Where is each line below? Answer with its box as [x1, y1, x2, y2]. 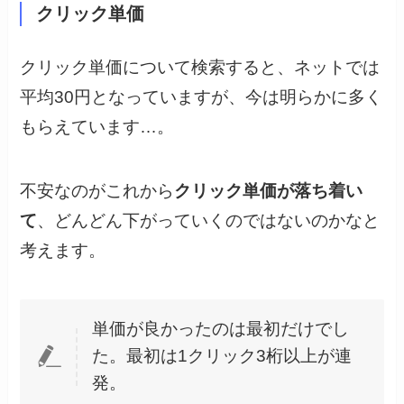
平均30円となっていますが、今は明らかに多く [20, 87, 383, 107]
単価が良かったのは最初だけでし [92, 319, 350, 339]
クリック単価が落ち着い [174, 181, 363, 200]
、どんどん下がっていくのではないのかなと [37, 211, 381, 230]
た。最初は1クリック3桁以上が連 [92, 346, 353, 366]
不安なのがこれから [20, 181, 175, 200]
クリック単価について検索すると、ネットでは [20, 58, 381, 78]
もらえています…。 [20, 117, 175, 137]
